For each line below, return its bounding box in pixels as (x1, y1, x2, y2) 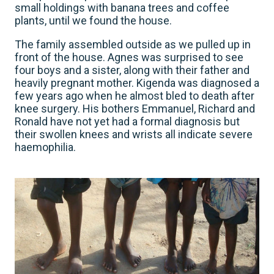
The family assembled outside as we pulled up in (15, 38, 251, 51)
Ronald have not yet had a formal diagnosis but (15, 115, 240, 128)
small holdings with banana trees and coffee (15, 1, 229, 14)
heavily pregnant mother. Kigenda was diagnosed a (15, 76, 259, 89)
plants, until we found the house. (15, 14, 172, 27)
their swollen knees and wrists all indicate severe (15, 128, 253, 141)
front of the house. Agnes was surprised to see (15, 51, 243, 64)
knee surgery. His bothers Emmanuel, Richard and (15, 102, 255, 115)
